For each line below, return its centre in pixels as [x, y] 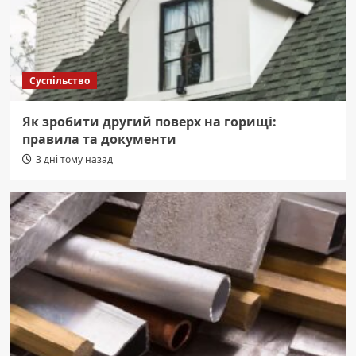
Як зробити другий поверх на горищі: [149, 121]
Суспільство [59, 80]
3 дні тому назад [74, 159]
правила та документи [99, 139]
